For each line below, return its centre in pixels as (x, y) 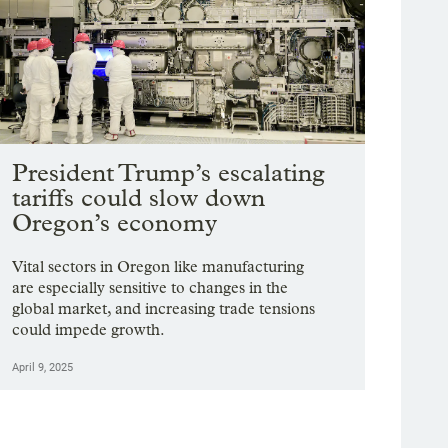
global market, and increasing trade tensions (164, 309)
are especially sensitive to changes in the (150, 288)
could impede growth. (89, 330)
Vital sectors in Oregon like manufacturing (158, 267)
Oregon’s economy (115, 223)
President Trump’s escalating (169, 173)
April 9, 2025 (43, 368)
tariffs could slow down (139, 198)
